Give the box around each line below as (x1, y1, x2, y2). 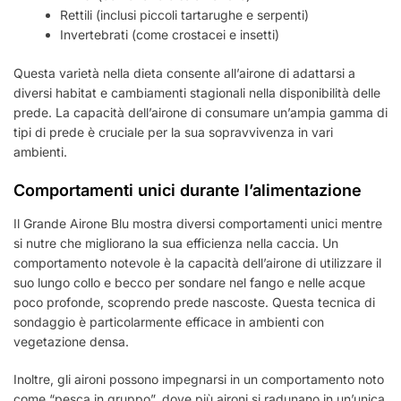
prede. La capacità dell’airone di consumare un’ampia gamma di (13, 104, 388, 120)
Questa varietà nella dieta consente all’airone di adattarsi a (13, 64, 355, 81)
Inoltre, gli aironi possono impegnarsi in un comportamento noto (13, 371, 384, 387)
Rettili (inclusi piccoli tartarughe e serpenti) (60, 6, 310, 22)
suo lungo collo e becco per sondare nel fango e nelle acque (13, 274, 365, 290)
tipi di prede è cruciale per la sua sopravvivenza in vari (13, 124, 333, 140)
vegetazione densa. (13, 333, 129, 349)
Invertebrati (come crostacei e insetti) (60, 26, 280, 42)
